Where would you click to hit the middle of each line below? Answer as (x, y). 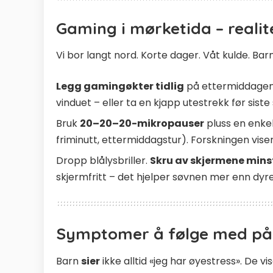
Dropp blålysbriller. (103, 161)
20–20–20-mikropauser (142, 124)
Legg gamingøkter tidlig (120, 87)
